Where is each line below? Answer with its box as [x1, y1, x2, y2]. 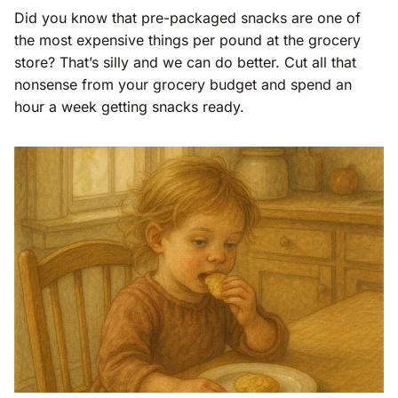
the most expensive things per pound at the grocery [14, 30, 361, 49]
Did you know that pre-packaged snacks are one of [14, 8, 361, 27]
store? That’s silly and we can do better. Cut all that [14, 52, 356, 71]
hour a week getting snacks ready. [14, 97, 244, 115]
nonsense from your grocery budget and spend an [14, 75, 352, 93]
